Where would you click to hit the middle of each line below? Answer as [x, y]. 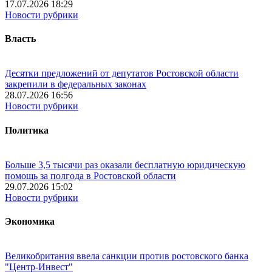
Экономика [30, 222]
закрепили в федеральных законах [76, 84]
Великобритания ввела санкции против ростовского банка [127, 256]
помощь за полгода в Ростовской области [90, 175]
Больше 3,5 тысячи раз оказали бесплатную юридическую [125, 165]
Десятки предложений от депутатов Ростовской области [122, 73]
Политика [27, 130]
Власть [20, 39]
